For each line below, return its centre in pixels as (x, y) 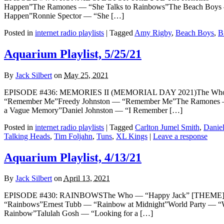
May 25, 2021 (86, 75)
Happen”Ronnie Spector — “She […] (64, 15)
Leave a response (180, 136)
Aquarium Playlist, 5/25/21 (73, 54)
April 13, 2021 (87, 178)
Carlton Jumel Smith (167, 127)
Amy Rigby (153, 32)
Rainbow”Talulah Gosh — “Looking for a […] (78, 213)
